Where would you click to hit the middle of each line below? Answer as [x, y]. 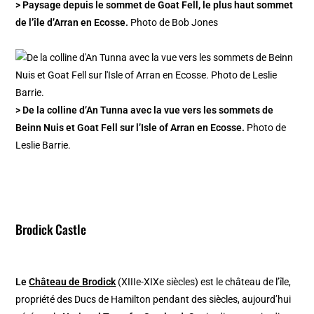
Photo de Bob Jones [173, 23]
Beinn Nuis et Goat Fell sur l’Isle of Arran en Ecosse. [130, 128]
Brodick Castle [51, 230]
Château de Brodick [73, 282]
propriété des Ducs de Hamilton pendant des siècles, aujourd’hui [153, 300]
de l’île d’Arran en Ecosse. [72, 23]
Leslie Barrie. [43, 145]
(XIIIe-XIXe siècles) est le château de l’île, [204, 282]
